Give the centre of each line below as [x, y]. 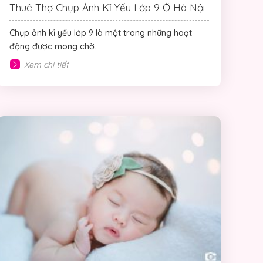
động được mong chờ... [55, 46]
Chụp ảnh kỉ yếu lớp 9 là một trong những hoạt [101, 33]
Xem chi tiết [46, 64]
